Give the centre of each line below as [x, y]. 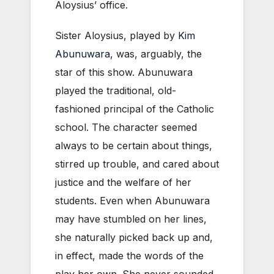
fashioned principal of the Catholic [135, 109]
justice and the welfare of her [123, 182]
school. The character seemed [126, 127]
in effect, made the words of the [129, 255]
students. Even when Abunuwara [132, 200]
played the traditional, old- [116, 90]
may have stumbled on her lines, [131, 219]
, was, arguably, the [156, 54]
